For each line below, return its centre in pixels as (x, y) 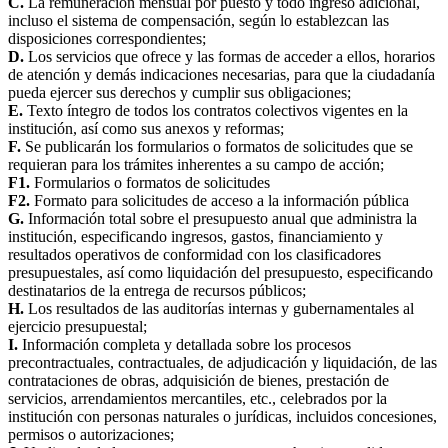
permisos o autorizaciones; (91, 435)
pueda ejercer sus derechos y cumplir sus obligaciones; (179, 93)
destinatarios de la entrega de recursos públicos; (157, 291)
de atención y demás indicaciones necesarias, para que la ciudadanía (221, 75)
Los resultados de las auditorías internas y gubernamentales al (219, 309)
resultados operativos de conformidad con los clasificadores (194, 255)
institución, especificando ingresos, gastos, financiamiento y (195, 237)
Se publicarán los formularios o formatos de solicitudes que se (217, 147)
